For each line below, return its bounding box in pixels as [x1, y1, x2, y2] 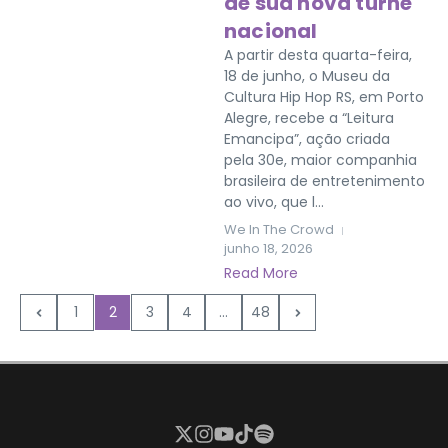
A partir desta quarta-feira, [224, 45, 412, 65]
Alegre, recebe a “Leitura [224, 108, 394, 128]
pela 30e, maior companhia [224, 150, 417, 170]
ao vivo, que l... [224, 192, 324, 212]
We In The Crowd [224, 220, 334, 239]
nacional [224, 17, 318, 45]
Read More [224, 263, 298, 283]
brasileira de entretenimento [224, 171, 425, 191]
